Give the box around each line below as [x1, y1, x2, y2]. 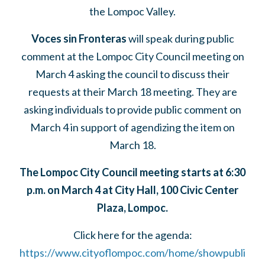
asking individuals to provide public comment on [24, 103, 241, 116]
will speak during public [126, 32, 234, 45]
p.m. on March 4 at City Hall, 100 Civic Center [27, 183, 238, 196]
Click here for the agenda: [73, 228, 192, 241]
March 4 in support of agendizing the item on [30, 121, 235, 134]
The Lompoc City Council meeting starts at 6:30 [20, 166, 245, 179]
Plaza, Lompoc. [97, 201, 168, 214]
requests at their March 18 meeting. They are [28, 85, 237, 98]
